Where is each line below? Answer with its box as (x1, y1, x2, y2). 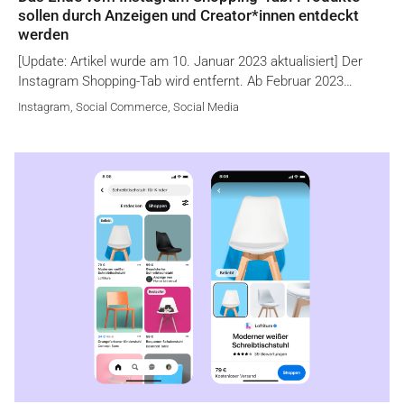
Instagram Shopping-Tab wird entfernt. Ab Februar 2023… (18, 73, 353, 90)
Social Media (173, 100, 239, 115)
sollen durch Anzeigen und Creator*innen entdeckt (18, 6, 359, 25)
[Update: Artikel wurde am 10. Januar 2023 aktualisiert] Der (18, 53, 363, 70)
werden (18, 25, 69, 44)
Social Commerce (76, 100, 168, 115)
